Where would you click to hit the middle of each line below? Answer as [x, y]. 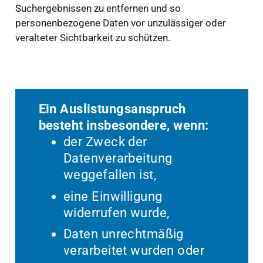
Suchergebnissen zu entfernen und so [98, 9]
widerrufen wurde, [117, 213]
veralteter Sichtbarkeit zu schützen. [92, 38]
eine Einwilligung [113, 196]
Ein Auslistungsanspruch [112, 109]
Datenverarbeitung [118, 159]
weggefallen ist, [110, 175]
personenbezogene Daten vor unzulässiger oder [120, 23]
